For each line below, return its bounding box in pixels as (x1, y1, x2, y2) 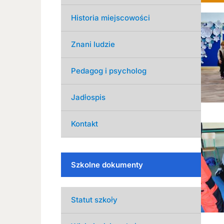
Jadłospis (71, 92, 105, 102)
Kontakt (71, 118, 98, 128)
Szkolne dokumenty (71, 159, 143, 169)
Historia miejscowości (71, 12, 150, 22)
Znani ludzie (71, 39, 115, 49)
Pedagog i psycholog (71, 65, 146, 75)
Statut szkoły (71, 194, 117, 204)
